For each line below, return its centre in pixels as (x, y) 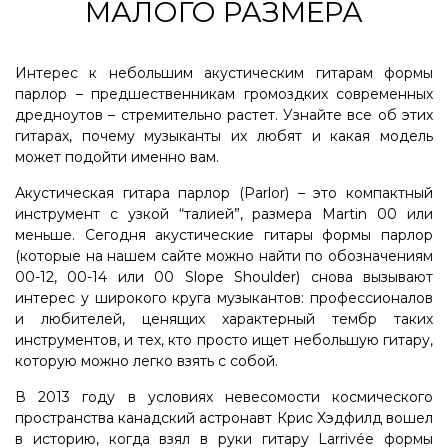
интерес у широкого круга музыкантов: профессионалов (224, 298)
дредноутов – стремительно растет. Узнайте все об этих (224, 115)
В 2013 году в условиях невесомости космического (224, 397)
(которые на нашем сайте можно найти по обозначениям (224, 256)
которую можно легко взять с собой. (146, 361)
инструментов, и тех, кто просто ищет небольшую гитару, (224, 340)
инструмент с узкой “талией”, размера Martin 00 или (224, 214)
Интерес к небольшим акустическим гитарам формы (224, 73)
